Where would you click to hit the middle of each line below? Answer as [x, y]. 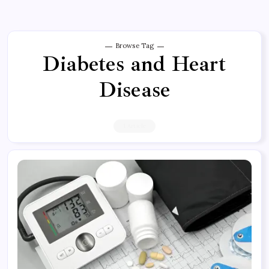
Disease [134, 90]
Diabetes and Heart [134, 64]
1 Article [134, 126]
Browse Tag [134, 46]
